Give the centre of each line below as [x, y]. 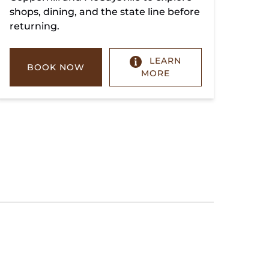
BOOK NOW [56, 67]
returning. [35, 26]
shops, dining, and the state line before [105, 12]
